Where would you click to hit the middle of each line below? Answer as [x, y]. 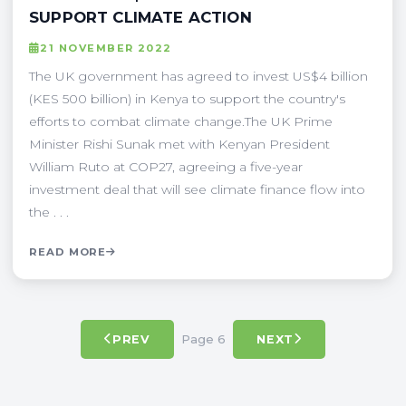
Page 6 [203, 339]
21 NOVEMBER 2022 [106, 48]
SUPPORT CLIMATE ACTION [140, 17]
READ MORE [68, 251]
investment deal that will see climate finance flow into [197, 189]
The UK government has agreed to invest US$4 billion [198, 76]
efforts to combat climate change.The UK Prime [181, 121]
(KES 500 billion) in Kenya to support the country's [187, 98]
